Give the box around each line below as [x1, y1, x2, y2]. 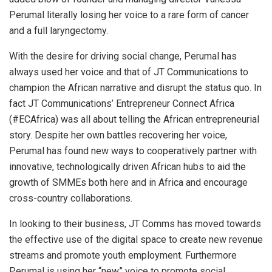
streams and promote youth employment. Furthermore [9, 250, 237, 262]
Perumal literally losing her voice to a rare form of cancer [9, 9, 249, 21]
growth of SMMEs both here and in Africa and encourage [9, 177, 248, 189]
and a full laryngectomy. [9, 25, 108, 37]
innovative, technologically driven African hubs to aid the [9, 161, 246, 173]
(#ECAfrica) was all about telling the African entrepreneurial [9, 114, 259, 126]
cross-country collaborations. [9, 192, 132, 205]
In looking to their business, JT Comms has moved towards [9, 218, 261, 230]
